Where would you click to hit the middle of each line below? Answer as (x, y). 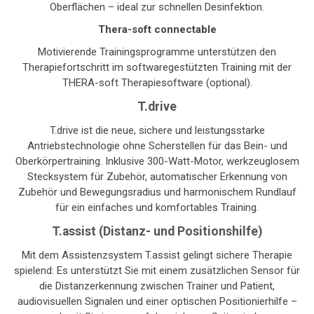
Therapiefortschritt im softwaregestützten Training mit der (157, 68)
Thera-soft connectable (157, 30)
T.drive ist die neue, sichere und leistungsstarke (157, 131)
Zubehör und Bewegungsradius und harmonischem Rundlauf (157, 192)
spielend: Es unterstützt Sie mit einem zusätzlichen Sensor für (157, 271)
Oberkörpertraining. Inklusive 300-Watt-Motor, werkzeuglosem (157, 162)
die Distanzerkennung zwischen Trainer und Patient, (157, 286)
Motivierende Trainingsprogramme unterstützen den (157, 52)
